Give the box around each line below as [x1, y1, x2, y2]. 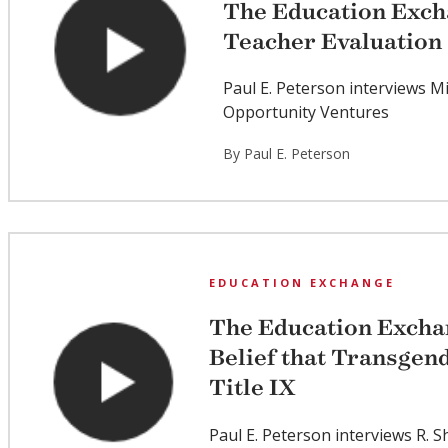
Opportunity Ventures [223, 101, 390, 124]
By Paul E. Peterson [223, 144, 351, 164]
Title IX [209, 374, 297, 402]
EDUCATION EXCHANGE [209, 275, 396, 291]
